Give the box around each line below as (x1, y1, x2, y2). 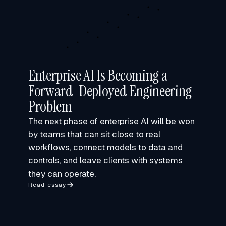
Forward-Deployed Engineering (28, 81, 192, 101)
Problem (28, 97, 72, 117)
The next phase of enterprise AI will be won (28, 116, 195, 127)
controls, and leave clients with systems (28, 155, 183, 166)
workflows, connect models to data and (28, 142, 183, 153)
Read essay (28, 181, 67, 188)
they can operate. (28, 168, 96, 179)
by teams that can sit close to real (28, 129, 160, 140)
